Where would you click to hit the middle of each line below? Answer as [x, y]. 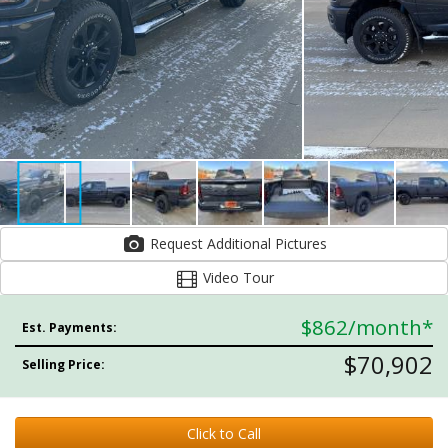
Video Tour [236, 277]
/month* [390, 327]
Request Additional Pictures [300, 243]
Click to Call [224, 433]
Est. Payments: [70, 327]
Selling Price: [64, 364]
